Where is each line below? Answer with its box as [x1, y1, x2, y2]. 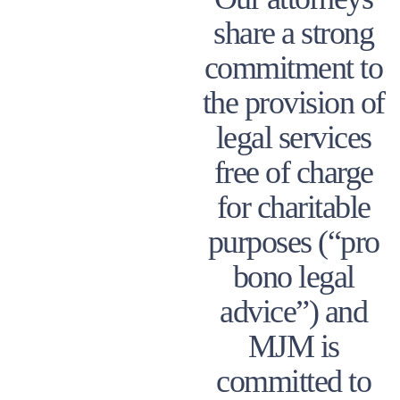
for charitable [216, 188, 371, 225]
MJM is [247, 328, 339, 364]
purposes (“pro [207, 223, 379, 260]
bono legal [232, 258, 354, 295]
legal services [215, 119, 371, 155]
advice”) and [220, 293, 367, 329]
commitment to [204, 49, 383, 86]
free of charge [213, 154, 373, 190]
